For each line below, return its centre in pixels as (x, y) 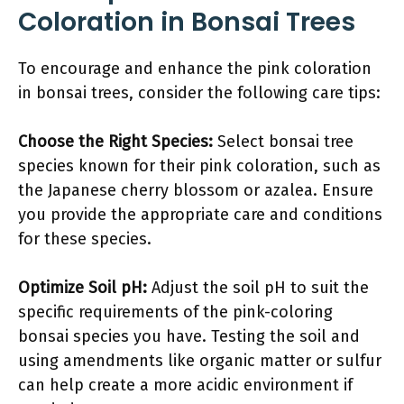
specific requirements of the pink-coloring (175, 312)
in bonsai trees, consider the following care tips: (199, 93)
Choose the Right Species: (115, 142)
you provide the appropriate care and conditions (200, 215)
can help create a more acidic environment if (185, 385)
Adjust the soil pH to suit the (258, 288)
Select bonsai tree (283, 142)
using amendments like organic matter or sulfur (200, 361)
